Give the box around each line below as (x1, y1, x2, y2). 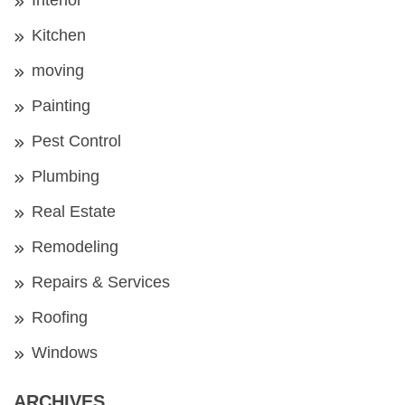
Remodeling (32, 237, 118, 256)
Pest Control (32, 131, 121, 150)
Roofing (32, 307, 88, 326)
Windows (32, 343, 98, 362)
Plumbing (32, 166, 99, 185)
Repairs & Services (32, 272, 170, 291)
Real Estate (32, 202, 116, 221)
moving (32, 61, 84, 80)
